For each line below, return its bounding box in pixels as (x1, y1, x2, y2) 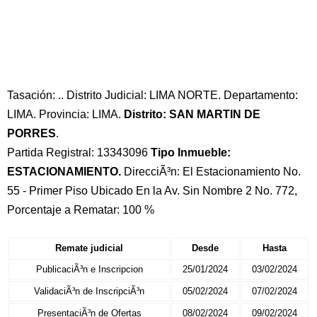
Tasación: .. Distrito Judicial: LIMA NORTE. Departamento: (7, 89, 298, 101)
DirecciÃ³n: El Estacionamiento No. (121, 166, 301, 178)
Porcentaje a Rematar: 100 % (7, 204, 154, 216)
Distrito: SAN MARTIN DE (124, 108, 260, 120)
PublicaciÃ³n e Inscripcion (35, 264, 143, 275)
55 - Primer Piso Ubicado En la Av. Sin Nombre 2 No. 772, (7, 185, 297, 197)
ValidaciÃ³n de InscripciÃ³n (34, 286, 144, 296)
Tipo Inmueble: (151, 146, 231, 158)
